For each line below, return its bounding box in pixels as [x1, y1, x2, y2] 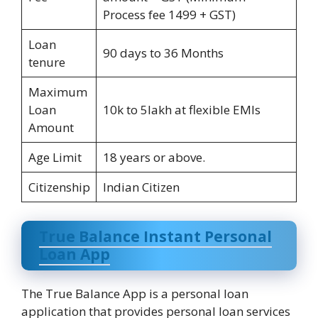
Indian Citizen [102, 179, 180, 196]
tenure [28, 54, 65, 71]
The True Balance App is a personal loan [21, 285, 248, 302]
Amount [28, 119, 74, 136]
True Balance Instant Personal [39, 226, 272, 246]
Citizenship [28, 179, 90, 196]
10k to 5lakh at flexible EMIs [102, 102, 261, 119]
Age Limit [28, 149, 82, 166]
